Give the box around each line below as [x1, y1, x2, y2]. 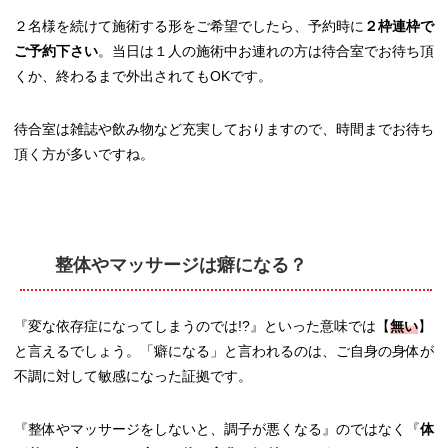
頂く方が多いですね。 [14, 146, 154, 163]
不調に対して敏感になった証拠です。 [14, 367, 252, 384]
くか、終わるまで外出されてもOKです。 [14, 68, 272, 85]
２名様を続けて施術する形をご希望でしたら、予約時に [14, 18, 364, 35]
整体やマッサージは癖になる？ [55, 255, 308, 276]
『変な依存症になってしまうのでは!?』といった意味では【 [14, 317, 390, 334]
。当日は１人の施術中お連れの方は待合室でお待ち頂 [98, 43, 434, 60]
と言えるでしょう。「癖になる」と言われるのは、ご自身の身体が [14, 342, 434, 359]
